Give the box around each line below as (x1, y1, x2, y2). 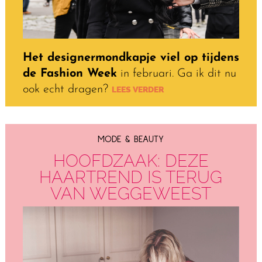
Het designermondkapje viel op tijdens (22, 51, 239, 64)
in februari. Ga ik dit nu (116, 67, 236, 80)
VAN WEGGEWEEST (50, 183, 212, 204)
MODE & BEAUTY (98, 134, 164, 144)
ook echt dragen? (22, 83, 108, 95)
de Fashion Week (22, 67, 117, 80)
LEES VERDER (108, 84, 164, 95)
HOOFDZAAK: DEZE (53, 150, 209, 171)
